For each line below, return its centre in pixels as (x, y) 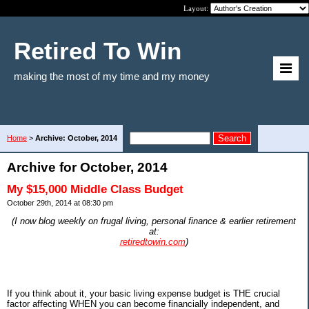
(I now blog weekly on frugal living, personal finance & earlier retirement (154, 221)
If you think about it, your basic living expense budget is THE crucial (143, 293)
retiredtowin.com (152, 241)
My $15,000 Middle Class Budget (95, 189)
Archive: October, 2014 (76, 138)
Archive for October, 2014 (87, 167)
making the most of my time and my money (112, 76)
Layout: (197, 8)
